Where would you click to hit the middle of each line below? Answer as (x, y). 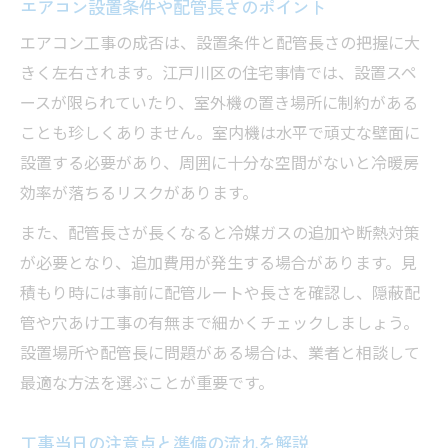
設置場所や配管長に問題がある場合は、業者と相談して (220, 355)
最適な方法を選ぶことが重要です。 (147, 385)
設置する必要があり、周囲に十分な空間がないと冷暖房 (219, 165)
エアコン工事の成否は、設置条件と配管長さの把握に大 (220, 45)
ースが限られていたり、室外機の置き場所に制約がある (219, 105)
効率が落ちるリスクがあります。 (139, 195)
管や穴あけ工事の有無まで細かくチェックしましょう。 (219, 325)
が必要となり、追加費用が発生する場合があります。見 (218, 265)
